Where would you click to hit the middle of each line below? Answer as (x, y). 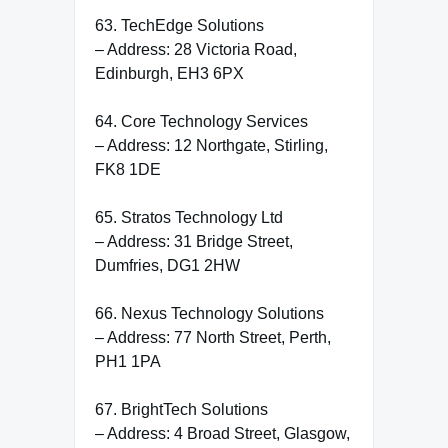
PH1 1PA (128, 361)
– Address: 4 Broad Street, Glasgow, (222, 433)
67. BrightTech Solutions (181, 409)
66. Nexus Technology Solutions (209, 313)
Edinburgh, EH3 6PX (169, 73)
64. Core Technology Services (201, 121)
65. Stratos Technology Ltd (189, 217)
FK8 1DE (128, 169)
